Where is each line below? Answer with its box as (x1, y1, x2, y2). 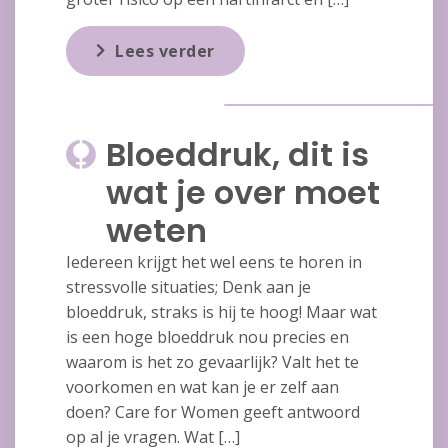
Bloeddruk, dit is (105, 132, 369, 178)
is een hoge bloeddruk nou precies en (65, 326, 349, 349)
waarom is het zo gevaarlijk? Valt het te (65, 351, 359, 374)
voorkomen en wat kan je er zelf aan (65, 376, 339, 399)
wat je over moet (105, 170, 380, 216)
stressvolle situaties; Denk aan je (65, 276, 311, 299)
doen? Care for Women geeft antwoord (65, 401, 360, 424)
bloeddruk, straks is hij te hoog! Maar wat (65, 301, 377, 324)
